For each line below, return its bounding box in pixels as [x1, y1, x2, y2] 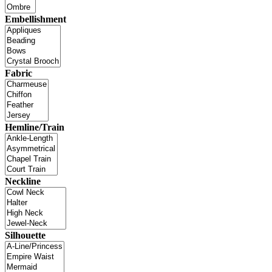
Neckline [5, 176, 41, 187]
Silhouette [5, 230, 46, 241]
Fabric [5, 68, 32, 79]
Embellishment [5, 14, 66, 25]
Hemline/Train [5, 122, 64, 133]
